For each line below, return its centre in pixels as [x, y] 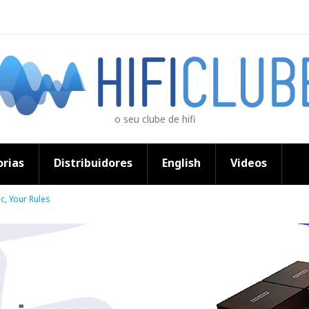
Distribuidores [93, 163]
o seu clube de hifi [154, 119]
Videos [249, 163]
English [181, 163]
